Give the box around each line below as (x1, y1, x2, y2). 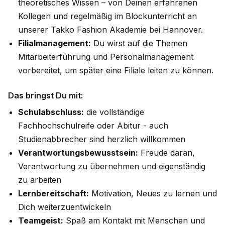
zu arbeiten (18, 175, 61, 185)
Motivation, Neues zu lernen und (89, 188, 217, 198)
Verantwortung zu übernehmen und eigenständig (18, 161, 205, 171)
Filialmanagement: (18, 38, 91, 48)
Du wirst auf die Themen (91, 38, 187, 48)
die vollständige (84, 107, 144, 117)
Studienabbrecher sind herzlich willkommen (18, 134, 185, 144)
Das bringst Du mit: (8, 90, 83, 100)
